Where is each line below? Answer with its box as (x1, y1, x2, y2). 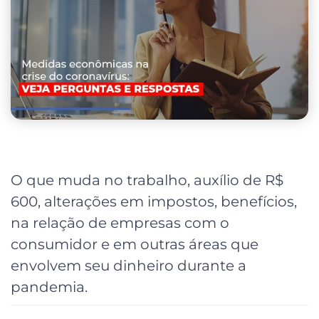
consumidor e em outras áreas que (11, 235, 258, 253)
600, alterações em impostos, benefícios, (11, 192, 297, 210)
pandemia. (11, 278, 88, 296)
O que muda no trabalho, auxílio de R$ (11, 171, 283, 189)
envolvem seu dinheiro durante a (11, 256, 246, 274)
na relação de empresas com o (11, 214, 229, 231)
